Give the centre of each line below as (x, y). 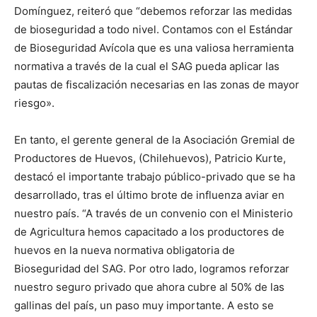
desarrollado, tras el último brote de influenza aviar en (149, 195)
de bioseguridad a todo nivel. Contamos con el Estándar (154, 29)
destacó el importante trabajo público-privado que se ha (155, 176)
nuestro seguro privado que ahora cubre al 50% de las (149, 287)
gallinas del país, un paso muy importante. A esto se (144, 305)
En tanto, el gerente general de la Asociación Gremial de (155, 139)
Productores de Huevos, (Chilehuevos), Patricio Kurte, (150, 158)
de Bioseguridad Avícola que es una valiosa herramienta (154, 47)
